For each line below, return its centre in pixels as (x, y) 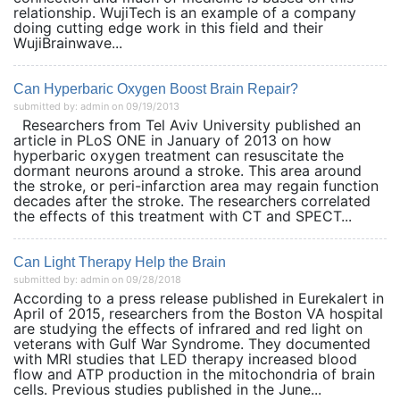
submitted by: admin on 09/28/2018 (97, 279)
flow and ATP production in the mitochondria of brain (194, 374)
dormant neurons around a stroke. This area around (187, 171)
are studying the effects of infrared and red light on (188, 329)
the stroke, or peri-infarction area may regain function (196, 186)
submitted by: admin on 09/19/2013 (96, 106)
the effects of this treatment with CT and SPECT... (183, 216)
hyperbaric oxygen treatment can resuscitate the (179, 155)
